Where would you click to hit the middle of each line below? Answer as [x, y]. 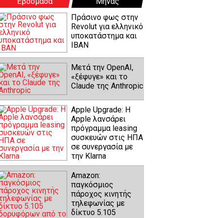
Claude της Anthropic [107, 86]
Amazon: [86, 176]
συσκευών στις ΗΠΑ [107, 138]
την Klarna [89, 156]
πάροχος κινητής [101, 194]
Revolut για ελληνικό [107, 27]
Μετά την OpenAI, [102, 68]
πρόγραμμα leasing [104, 128]
